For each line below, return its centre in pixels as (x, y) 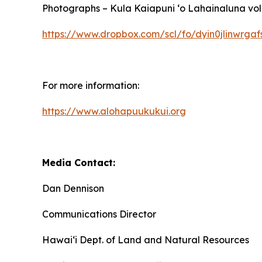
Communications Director (99, 214)
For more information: (91, 85)
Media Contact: (79, 163)
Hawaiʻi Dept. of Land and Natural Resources (146, 240)
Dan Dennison (73, 188)
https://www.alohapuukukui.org (114, 111)
